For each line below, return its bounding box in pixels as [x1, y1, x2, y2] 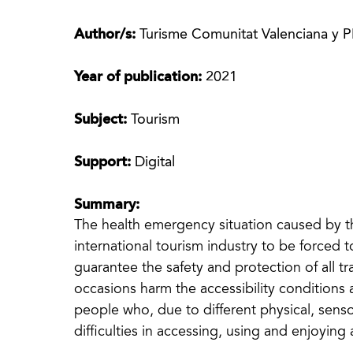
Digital [135, 155, 176, 169]
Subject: [74, 113, 132, 127]
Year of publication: [74, 70, 206, 84]
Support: [74, 155, 136, 169]
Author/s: [74, 28, 140, 42]
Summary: [74, 198, 140, 212]
